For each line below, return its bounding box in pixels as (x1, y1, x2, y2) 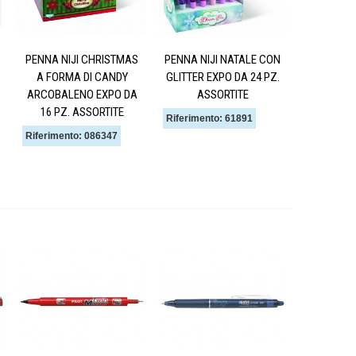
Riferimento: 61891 (166, 112, 253, 124)
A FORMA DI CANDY (36, 69, 128, 84)
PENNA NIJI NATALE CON (164, 52, 281, 67)
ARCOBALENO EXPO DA (26, 87, 137, 102)
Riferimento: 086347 (25, 130, 118, 141)
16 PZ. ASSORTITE (40, 104, 124, 119)
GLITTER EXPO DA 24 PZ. (165, 69, 280, 84)
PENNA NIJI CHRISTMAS (25, 52, 138, 67)
